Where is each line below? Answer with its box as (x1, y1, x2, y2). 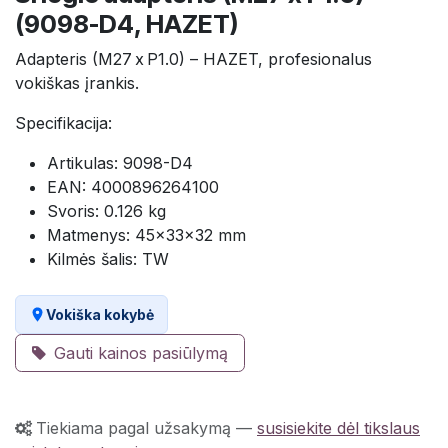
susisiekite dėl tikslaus (257, 418, 420, 439)
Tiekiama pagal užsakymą (36, 418, 231, 439)
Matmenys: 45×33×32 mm (47, 225, 246, 246)
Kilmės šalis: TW (47, 249, 169, 270)
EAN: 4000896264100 (47, 177, 219, 198)
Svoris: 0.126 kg (47, 201, 166, 222)
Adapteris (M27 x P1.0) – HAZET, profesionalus (15, 49, 372, 70)
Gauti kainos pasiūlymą (54, 343, 228, 364)
